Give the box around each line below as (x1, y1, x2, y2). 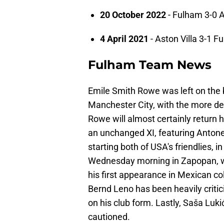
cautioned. (88, 211, 130, 222)
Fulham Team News (88, 57, 211, 72)
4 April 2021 (100, 33, 148, 44)
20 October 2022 (100, 9, 166, 20)
